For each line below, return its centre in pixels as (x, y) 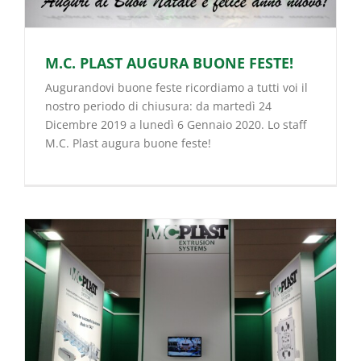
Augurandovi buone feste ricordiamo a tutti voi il (176, 87)
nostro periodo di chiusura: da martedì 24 (158, 106)
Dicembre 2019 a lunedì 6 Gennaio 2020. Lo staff (176, 124)
